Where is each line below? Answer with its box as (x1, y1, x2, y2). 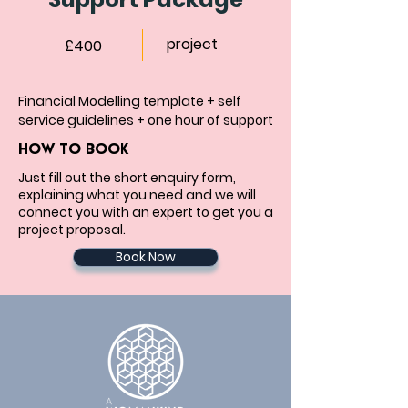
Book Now (116, 248, 176, 266)
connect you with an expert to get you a (18, 203, 273, 221)
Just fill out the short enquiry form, (18, 168, 236, 187)
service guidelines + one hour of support (18, 111, 273, 129)
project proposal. (18, 220, 126, 239)
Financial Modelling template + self (18, 92, 244, 110)
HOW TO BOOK (18, 142, 129, 158)
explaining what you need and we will (18, 186, 256, 204)
